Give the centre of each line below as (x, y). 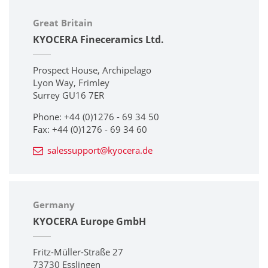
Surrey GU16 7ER (68, 95)
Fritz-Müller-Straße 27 (78, 252)
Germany (54, 205)
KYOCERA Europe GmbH (89, 222)
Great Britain (63, 23)
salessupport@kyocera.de (100, 150)
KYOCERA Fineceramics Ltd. (98, 40)
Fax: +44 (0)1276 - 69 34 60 (90, 130)
